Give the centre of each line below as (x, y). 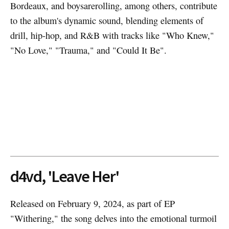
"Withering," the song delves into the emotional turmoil (113, 218)
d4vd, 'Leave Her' (64, 177)
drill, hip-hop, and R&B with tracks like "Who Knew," (112, 35)
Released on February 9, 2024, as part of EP (92, 203)
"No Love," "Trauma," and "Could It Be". (88, 50)
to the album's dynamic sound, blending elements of (107, 20)
